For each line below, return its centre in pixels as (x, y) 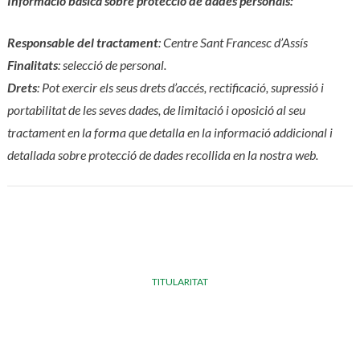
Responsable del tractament (82, 43)
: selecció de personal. (112, 65)
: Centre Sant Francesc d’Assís (233, 43)
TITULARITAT (180, 282)
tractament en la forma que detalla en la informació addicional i (170, 133)
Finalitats (32, 65)
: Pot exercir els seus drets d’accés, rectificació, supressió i (180, 88)
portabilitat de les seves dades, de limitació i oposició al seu (156, 110)
